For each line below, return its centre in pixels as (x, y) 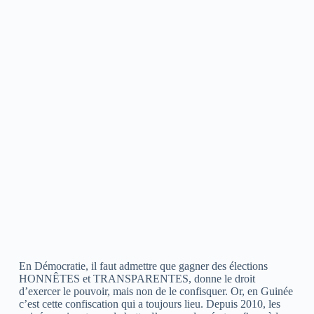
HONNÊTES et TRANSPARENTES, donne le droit (137, 278)
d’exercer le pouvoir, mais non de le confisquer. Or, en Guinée (156, 291)
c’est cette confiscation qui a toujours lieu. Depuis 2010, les (149, 303)
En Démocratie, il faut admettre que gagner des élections (143, 266)
